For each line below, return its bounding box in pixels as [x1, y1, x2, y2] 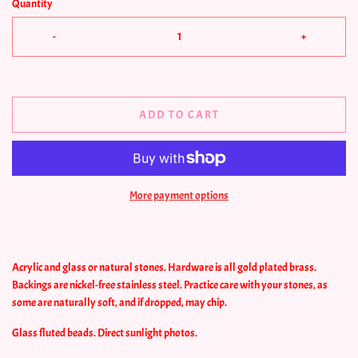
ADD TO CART [138, 107, 220, 121]
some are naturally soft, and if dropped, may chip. [12, 295, 227, 309]
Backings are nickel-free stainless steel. [12, 277, 184, 292]
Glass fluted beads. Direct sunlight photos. [12, 325, 197, 340]
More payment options [129, 188, 229, 202]
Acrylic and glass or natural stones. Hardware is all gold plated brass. [12, 260, 316, 274]
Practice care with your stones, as [184, 277, 328, 292]
